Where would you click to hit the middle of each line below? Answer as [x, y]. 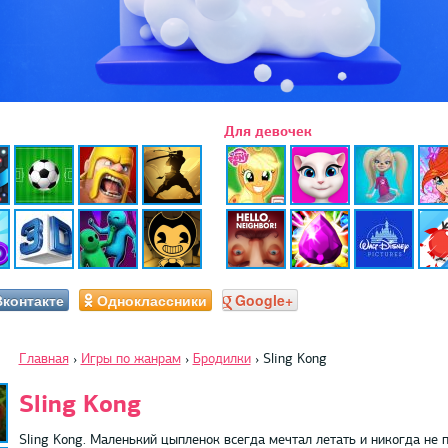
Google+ [263, 299]
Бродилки [221, 358]
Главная [43, 358]
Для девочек [268, 131]
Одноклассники [151, 299]
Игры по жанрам [130, 358]
